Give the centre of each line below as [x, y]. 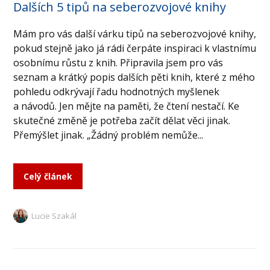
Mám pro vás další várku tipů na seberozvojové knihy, [135, 34]
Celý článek [48, 177]
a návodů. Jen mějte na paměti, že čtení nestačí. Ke [127, 106]
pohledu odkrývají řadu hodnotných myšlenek [117, 92]
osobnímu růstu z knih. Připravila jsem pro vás [118, 63]
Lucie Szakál [54, 216]
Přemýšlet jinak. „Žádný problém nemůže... [108, 135]
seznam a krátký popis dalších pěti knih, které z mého [134, 77]
